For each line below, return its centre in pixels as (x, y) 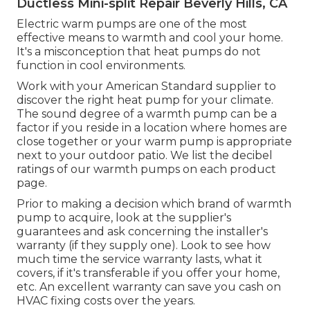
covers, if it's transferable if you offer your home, (148, 273)
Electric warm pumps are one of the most (132, 24)
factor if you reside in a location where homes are (152, 128)
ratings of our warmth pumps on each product (146, 170)
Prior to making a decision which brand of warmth (154, 204)
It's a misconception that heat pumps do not (139, 52)
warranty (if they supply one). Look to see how (144, 246)
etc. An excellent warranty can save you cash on (149, 287)
